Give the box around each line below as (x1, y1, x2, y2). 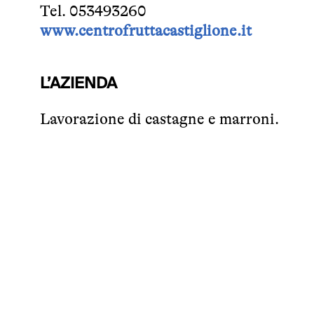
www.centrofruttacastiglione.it (40, 22, 252, 39)
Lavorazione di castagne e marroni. (40, 110, 279, 128)
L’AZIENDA (40, 70, 117, 97)
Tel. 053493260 (40, 2, 146, 20)
